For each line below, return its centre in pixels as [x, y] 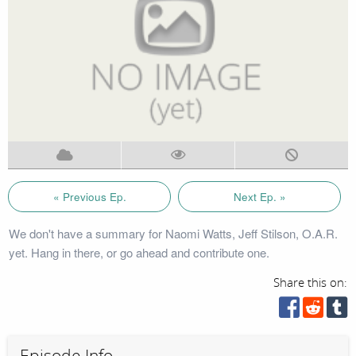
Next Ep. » [259, 196]
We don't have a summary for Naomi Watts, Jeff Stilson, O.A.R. [173, 233]
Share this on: [311, 282]
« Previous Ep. [89, 196]
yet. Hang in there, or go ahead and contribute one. [139, 252]
